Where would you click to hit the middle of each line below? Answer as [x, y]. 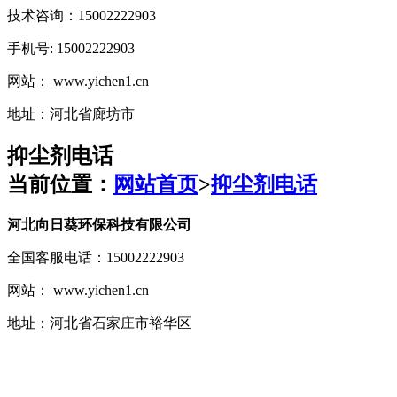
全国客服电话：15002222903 [96, 257]
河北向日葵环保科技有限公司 [99, 224]
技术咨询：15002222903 [82, 15]
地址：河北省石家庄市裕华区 [99, 323]
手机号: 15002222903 [71, 48]
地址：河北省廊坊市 [71, 113]
